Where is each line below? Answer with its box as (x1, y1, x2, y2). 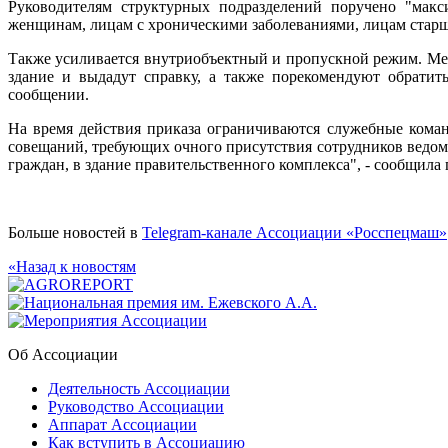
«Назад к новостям (8, 257, 136, 275)
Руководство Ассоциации (48, 397, 224, 415)
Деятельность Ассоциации (48, 379, 230, 397)
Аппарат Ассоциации (48, 415, 197, 433)
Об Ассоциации (8, 345, 118, 363)
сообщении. (8, 85, 89, 103)
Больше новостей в (8, 223, 142, 241)
